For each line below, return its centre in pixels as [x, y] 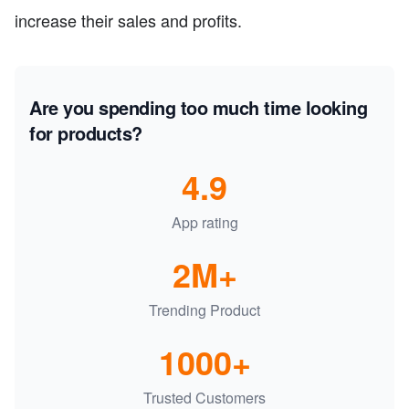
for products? [86, 133]
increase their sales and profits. [128, 21]
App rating [204, 223]
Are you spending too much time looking [198, 108]
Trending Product [204, 310]
